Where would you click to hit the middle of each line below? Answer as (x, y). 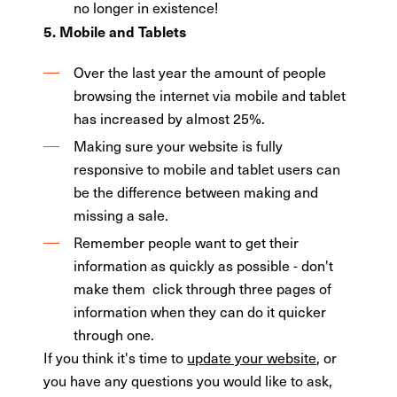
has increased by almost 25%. (170, 118)
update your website (252, 357)
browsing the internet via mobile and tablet (210, 95)
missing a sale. (121, 214)
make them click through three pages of (203, 288)
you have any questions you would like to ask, (188, 380)
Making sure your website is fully (179, 145)
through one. (114, 334)
